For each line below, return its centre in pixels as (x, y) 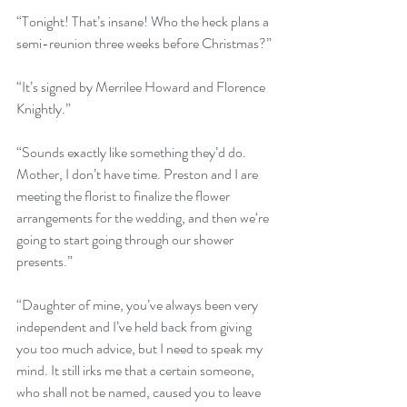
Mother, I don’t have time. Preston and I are (139, 174)
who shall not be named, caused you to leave (140, 392)
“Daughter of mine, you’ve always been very (139, 304)
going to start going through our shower (126, 239)
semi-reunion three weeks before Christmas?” (144, 43)
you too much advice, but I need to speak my (141, 348)
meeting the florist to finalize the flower (124, 195)
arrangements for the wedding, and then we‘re (144, 217)
